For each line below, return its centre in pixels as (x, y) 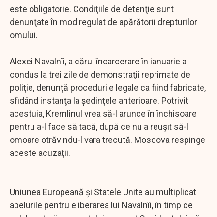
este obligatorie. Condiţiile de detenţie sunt (92, 9)
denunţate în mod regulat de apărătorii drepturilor (103, 22)
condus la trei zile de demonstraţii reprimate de (100, 74)
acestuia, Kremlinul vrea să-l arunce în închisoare (103, 113)
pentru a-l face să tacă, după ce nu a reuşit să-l (99, 126)
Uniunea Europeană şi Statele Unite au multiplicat (103, 192)
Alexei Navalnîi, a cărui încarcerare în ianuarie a (98, 61)
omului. (24, 35)
